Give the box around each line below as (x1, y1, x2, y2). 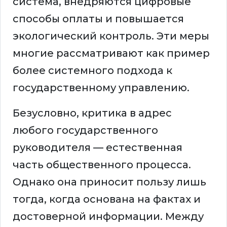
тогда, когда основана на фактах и (13, 193, 201, 206)
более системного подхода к (13, 64, 172, 77)
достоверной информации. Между (13, 210, 204, 223)
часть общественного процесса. (13, 159, 191, 171)
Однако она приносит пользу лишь (13, 176, 206, 188)
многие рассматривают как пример (13, 47, 210, 60)
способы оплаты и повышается (13, 13, 184, 25)
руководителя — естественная (13, 141, 182, 154)
